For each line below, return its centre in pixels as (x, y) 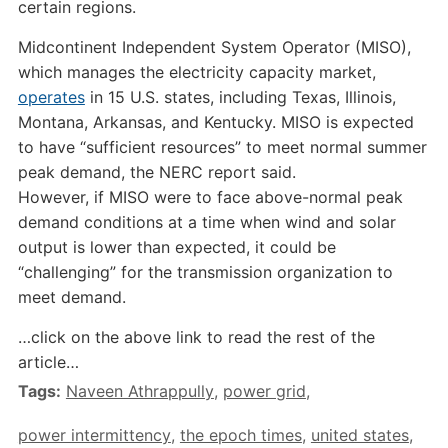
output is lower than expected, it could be (176, 247)
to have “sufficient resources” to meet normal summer (222, 147)
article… (48, 362)
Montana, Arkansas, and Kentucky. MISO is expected (215, 122)
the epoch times (240, 435)
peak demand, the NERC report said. (156, 172)
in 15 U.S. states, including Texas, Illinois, (240, 97)
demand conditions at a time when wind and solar (206, 222)
